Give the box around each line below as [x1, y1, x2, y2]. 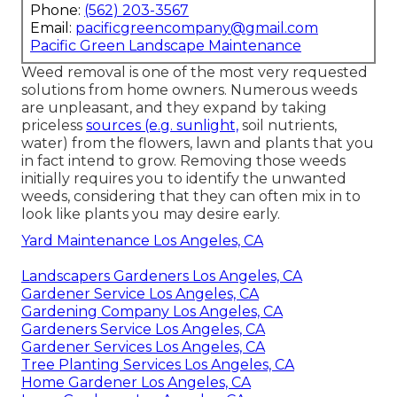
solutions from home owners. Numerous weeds [21, 82, 357, 99]
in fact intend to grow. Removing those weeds [21, 152, 346, 170]
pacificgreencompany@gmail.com [75, 19, 318, 37]
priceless [21, 117, 86, 135]
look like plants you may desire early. [21, 206, 280, 223]
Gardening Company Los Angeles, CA [21, 303, 283, 321]
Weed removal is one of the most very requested [21, 64, 368, 82]
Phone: [30, 2, 84, 19]
